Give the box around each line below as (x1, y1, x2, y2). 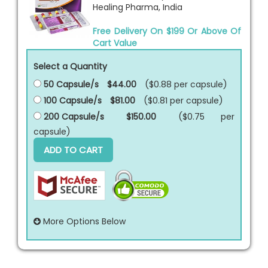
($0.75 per (178, 110, 234, 123)
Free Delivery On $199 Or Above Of (93, 25, 241, 37)
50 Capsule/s (41, 78, 99, 90)
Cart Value (93, 36, 137, 49)
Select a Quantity (33, 60, 107, 72)
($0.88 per (145, 78, 190, 90)
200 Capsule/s (41, 110, 104, 123)
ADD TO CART (44, 143, 103, 156)
